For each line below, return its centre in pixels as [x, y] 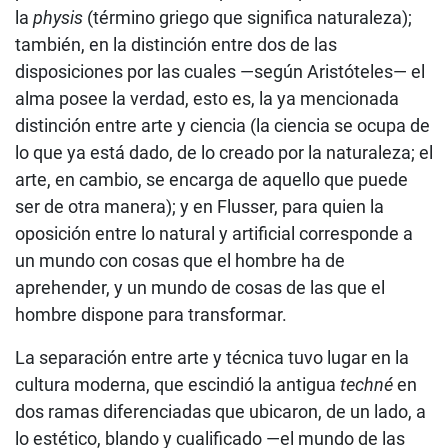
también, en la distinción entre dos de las [176, 44]
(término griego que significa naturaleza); [247, 17]
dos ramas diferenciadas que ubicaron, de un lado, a [220, 411]
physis [58, 17]
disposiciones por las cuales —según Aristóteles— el [220, 71]
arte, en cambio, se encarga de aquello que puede [211, 179]
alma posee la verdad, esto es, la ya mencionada [207, 98]
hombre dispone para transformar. [151, 314]
